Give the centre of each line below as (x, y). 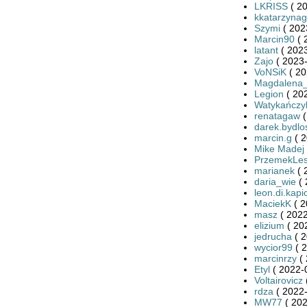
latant (266, 50)
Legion (269, 94)
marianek (274, 170)
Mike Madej (279, 148)
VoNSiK (270, 72)
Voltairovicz (278, 280)
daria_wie (275, 181)
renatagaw (277, 115)
